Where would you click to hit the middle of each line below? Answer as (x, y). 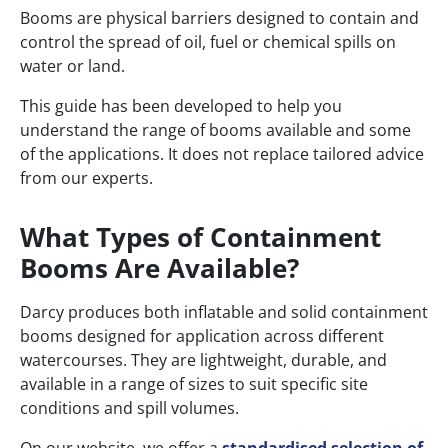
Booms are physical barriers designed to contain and (219, 18)
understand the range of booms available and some (215, 130)
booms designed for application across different (202, 336)
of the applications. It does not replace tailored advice (222, 154)
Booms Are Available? (159, 268)
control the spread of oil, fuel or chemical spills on (208, 42)
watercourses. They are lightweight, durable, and (203, 360)
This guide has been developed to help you (181, 106)
